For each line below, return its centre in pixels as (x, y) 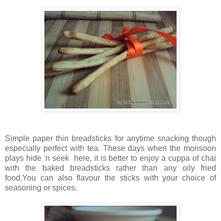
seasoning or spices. (42, 187)
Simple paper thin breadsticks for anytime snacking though (110, 138)
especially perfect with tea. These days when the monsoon (110, 148)
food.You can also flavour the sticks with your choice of (110, 178)
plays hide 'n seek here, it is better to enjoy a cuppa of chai (110, 158)
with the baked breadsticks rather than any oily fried (110, 168)
